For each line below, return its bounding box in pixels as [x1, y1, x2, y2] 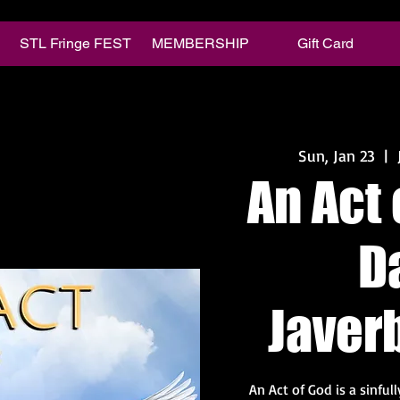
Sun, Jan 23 [298, 145, 375, 165]
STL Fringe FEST [19, 35, 131, 52]
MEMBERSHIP [151, 35, 249, 52]
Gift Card [296, 35, 354, 52]
